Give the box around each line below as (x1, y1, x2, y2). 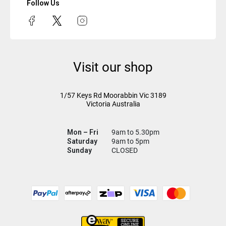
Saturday (67, 137, 97, 146)
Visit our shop (73, 60, 153, 75)
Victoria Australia (86, 100, 140, 108)
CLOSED (109, 146, 138, 155)
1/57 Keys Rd (60, 91, 102, 100)
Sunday (67, 146, 92, 155)
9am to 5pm (109, 137, 149, 146)
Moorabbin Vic (101, 91, 149, 100)
